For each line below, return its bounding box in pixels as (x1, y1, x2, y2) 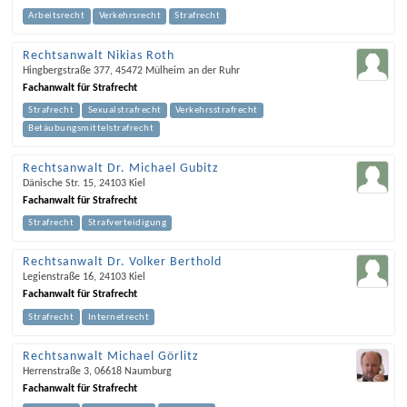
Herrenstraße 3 (22, 366, 89, 377)
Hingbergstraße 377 (22, 65, 110, 76)
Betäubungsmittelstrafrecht (28, 124, 154, 134)
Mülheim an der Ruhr (144, 65, 240, 76)
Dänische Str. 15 (22, 177, 94, 189)
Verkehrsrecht (98, 11, 162, 22)
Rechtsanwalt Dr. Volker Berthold (22, 255, 222, 270)
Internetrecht (87, 312, 150, 323)
